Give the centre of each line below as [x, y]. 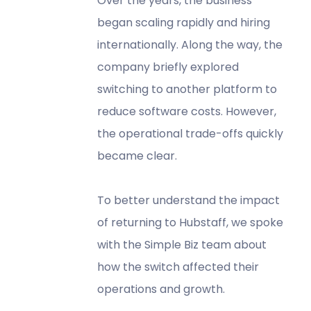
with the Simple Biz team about [182, 244]
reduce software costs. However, [186, 111]
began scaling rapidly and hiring [183, 22]
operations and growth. [161, 289]
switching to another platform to [187, 89]
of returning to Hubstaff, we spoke [190, 222]
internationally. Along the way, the [190, 44]
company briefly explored [168, 67]
